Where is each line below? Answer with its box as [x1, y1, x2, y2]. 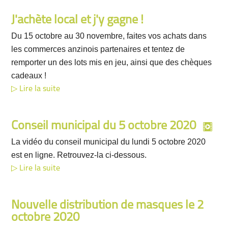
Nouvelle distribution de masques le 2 [11, 199, 204, 212]
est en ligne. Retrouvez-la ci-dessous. [11, 151, 147, 159]
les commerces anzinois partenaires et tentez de [11, 45, 185, 53]
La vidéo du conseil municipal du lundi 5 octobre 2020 [11, 137, 206, 146]
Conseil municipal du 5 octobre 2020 [11, 120, 196, 132]
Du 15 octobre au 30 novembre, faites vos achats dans [11, 32, 207, 40]
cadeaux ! [11, 71, 47, 80]
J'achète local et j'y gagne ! [11, 14, 144, 26]
